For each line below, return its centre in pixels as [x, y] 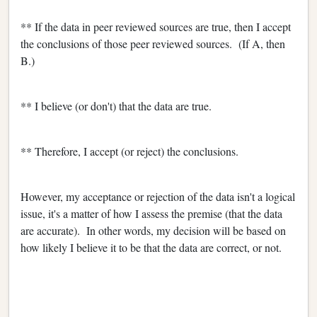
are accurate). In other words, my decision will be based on [153, 230]
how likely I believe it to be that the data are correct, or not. [151, 247]
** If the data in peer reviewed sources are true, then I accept [156, 26]
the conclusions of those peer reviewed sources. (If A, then [153, 43]
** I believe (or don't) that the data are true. [116, 105]
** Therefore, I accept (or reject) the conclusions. [129, 151]
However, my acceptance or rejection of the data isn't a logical [158, 196]
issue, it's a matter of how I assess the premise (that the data [151, 213]
